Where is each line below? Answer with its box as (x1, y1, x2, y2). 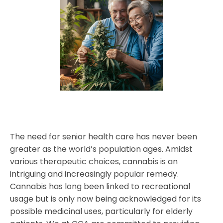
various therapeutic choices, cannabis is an (10, 156, 178, 168)
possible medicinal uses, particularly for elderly (10, 206, 193, 218)
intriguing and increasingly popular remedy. (10, 168, 179, 180)
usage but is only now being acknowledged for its (10, 193, 201, 205)
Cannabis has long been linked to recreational (10, 181, 190, 193)
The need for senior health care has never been (10, 131, 197, 143)
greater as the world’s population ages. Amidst (10, 143, 193, 155)
